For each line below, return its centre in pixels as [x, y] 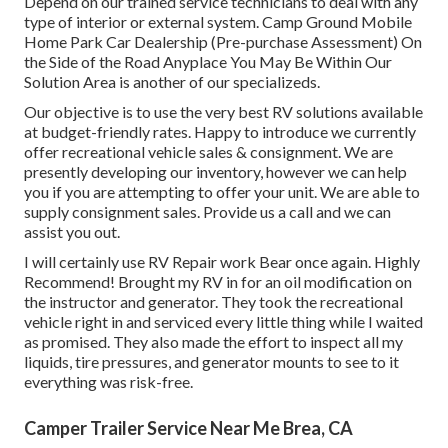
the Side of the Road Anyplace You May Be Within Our [208, 62]
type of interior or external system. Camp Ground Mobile [218, 22]
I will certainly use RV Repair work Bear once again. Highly [222, 262]
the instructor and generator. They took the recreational [213, 302]
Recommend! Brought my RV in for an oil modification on [218, 282]
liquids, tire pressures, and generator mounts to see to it [211, 362]
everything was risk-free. [108, 382]
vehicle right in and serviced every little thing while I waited [223, 322]
